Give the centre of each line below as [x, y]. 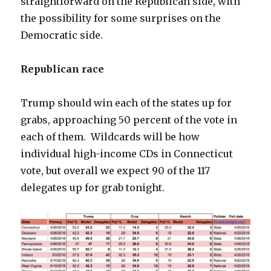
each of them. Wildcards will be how [110, 137]
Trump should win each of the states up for [126, 103]
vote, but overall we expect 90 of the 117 [116, 171]
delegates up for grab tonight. [93, 188]
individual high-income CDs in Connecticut [127, 154]
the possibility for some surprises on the [121, 18]
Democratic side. [62, 35]
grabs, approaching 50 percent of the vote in [129, 120]
